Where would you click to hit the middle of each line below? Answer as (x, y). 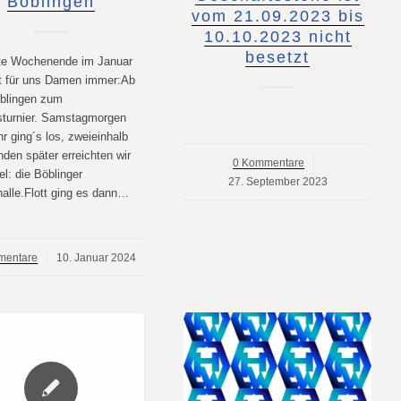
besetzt (278, 57)
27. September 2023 (277, 181)
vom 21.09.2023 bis (277, 16)
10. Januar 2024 (97, 257)
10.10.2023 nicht (277, 36)
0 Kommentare (268, 162)
